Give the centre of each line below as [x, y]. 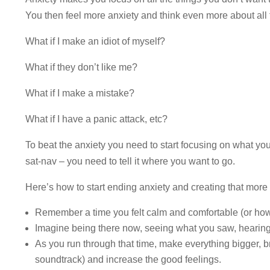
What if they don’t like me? [81, 67]
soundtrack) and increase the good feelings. [128, 259]
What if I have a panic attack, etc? [96, 119]
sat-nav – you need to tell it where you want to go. [130, 161]
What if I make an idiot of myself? [95, 41]
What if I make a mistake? [80, 93]
